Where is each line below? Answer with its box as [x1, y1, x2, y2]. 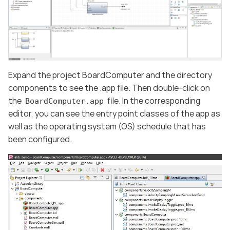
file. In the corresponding [105, 95, 200, 107]
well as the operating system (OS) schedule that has [8, 121, 206, 132]
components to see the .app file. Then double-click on [8, 82, 210, 94]
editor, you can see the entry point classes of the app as [8, 108, 220, 120]
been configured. [8, 133, 72, 145]
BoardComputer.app [25, 97, 104, 106]
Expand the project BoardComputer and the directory [8, 69, 212, 81]
